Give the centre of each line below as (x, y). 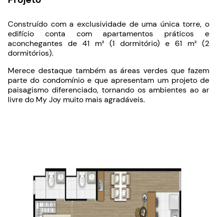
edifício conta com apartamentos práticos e (108, 33)
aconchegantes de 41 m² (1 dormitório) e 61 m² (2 (108, 43)
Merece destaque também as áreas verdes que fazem (108, 70)
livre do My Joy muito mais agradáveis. (76, 99)
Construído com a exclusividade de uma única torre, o (108, 24)
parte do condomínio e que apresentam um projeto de (108, 80)
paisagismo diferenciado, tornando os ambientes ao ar (108, 90)
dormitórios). (31, 53)
